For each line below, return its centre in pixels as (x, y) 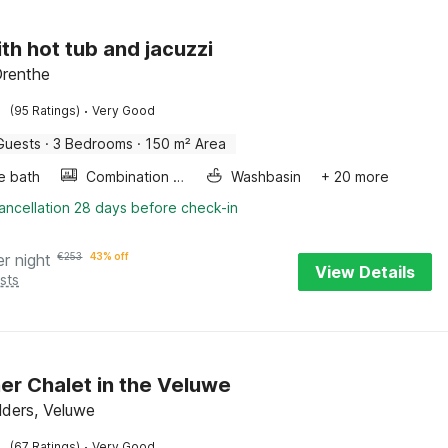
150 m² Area (186, 143)
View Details (365, 272)
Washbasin (266, 176)
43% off (110, 256)
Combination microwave (179, 176)
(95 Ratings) (45, 110)
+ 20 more (355, 176)
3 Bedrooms (93, 143)
